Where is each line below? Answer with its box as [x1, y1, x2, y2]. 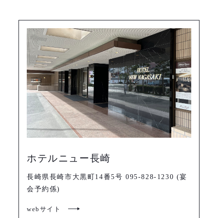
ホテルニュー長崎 [27, 153, 111, 164]
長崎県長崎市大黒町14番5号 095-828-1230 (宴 [27, 173, 188, 181]
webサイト [27, 205, 61, 213]
